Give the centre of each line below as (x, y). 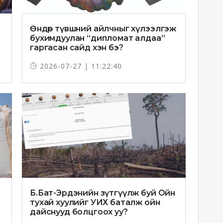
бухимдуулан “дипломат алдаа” (98, 38)
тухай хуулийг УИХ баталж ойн (95, 203)
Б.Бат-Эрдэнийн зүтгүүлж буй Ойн (103, 193)
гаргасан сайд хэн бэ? (77, 48)
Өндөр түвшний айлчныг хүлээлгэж (103, 29)
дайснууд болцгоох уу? (79, 212)
